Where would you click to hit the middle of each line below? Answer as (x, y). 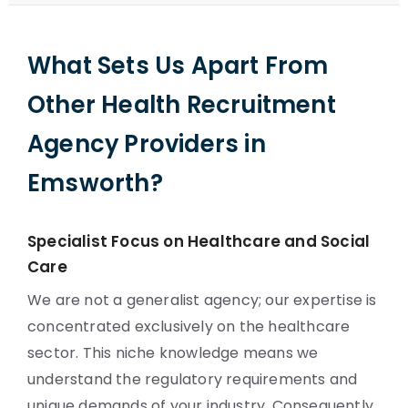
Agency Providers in (147, 144)
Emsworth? (95, 183)
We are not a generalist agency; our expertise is (202, 300)
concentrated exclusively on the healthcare (189, 326)
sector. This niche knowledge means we (173, 353)
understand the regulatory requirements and (193, 379)
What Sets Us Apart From (178, 66)
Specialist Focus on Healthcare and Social (199, 241)
